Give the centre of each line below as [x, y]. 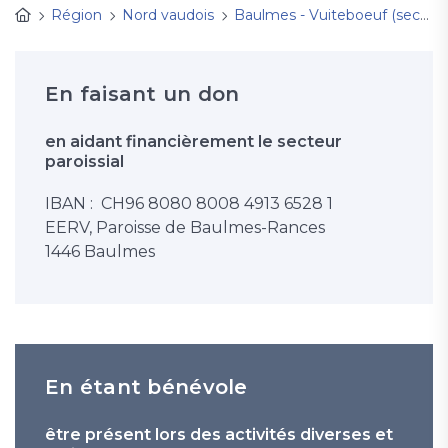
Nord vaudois [168, 15]
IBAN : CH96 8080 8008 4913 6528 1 [189, 203]
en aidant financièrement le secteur [193, 141]
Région [76, 15]
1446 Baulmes [100, 251]
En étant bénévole [146, 387]
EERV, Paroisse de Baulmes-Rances [185, 227]
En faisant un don [142, 94]
